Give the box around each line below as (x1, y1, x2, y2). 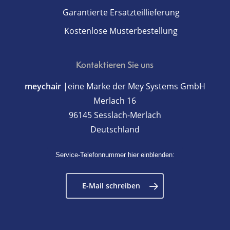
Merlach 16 (93, 95, 137, 106)
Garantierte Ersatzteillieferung (62, 7, 180, 18)
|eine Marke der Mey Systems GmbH (61, 81, 205, 92)
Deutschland (90, 124, 140, 135)
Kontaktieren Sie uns (76, 59, 154, 70)
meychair (24, 81, 61, 92)
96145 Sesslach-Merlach (68, 109, 161, 121)
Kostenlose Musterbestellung (64, 25, 178, 36)
